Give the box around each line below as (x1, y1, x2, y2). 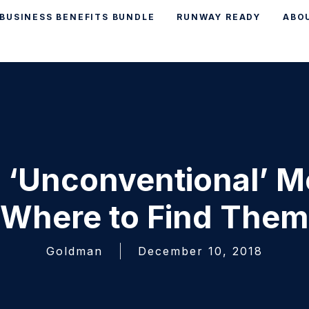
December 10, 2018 (138, 244, 263, 259)
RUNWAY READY (177, 12, 261, 22)
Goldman (46, 244, 103, 259)
